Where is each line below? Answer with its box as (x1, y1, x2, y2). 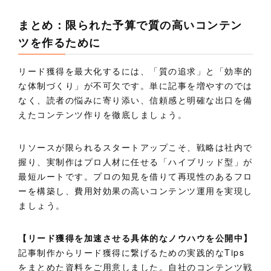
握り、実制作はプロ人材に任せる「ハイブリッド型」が (18, 155, 253, 168)
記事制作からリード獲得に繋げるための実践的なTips (18, 246, 245, 258)
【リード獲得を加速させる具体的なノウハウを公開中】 (18, 231, 253, 244)
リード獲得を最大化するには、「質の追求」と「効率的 (18, 64, 253, 77)
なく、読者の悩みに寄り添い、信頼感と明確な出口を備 (18, 93, 253, 106)
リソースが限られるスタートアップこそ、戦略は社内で (18, 140, 253, 153)
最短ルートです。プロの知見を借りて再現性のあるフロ (18, 169, 253, 182)
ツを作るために (18, 33, 101, 50)
